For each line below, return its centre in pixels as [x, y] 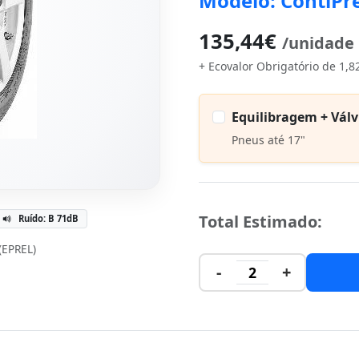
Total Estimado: [260, 222]
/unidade [318, 43]
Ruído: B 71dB [48, 218]
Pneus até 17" [268, 139]
